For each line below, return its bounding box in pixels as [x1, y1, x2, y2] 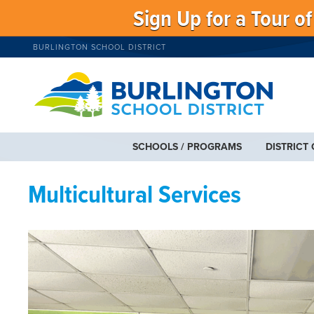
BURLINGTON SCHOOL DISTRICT [33, 42, 166, 52]
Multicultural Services [28, 179, 241, 212]
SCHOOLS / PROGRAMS [132, 141, 242, 153]
